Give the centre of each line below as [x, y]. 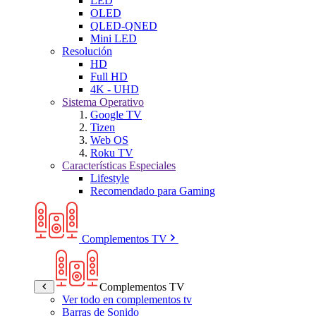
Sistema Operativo [103, 102]
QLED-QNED [124, 26]
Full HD [109, 77]
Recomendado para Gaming [153, 191]
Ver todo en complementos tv [127, 299]
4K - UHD [115, 89]
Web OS [109, 140]
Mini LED [114, 38]
